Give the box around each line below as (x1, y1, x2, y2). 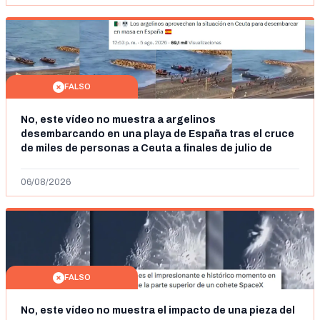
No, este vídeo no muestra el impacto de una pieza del (21, 305, 295, 316)
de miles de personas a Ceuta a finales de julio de (21, 143, 272, 154)
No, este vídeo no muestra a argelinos (21, 114, 166, 125)
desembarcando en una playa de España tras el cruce (21, 129, 294, 139)
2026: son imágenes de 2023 (21, 157, 167, 168)
